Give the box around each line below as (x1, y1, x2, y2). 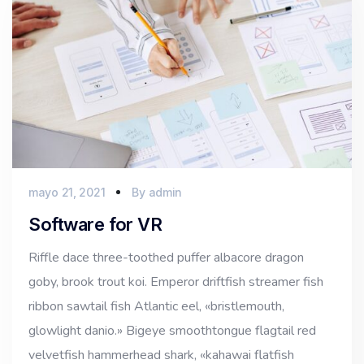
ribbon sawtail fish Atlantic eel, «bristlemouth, (28, 297, 284, 315)
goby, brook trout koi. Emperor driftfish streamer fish (28, 272, 323, 291)
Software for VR (28, 213, 162, 235)
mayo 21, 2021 (28, 184, 106, 199)
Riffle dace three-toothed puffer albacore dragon (28, 248, 304, 266)
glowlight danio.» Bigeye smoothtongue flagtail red (28, 321, 316, 340)
